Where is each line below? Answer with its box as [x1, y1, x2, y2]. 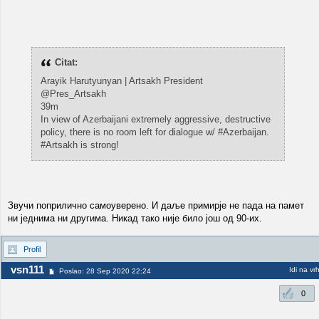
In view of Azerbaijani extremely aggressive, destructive [40, 114, 271, 125]
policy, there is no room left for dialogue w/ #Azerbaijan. [40, 127, 269, 137]
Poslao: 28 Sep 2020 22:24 [59, 267, 151, 275]
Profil [23, 245, 41, 253]
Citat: [54, 57, 78, 68]
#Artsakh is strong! [40, 140, 119, 150]
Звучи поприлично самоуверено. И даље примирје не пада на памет [8, 200, 304, 211]
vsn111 [11, 263, 44, 276]
